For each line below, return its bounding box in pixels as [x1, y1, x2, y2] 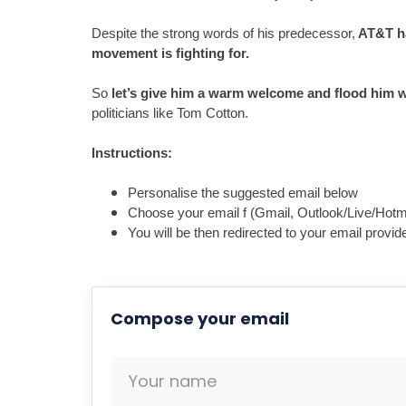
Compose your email [110, 307, 289, 330]
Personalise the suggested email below [127, 186, 358, 200]
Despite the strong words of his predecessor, [91, 26, 355, 41]
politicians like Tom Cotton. [91, 106, 248, 121]
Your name [128, 370, 217, 392]
